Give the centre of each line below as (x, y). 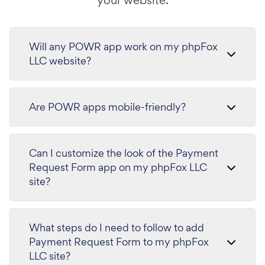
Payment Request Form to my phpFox (119, 242)
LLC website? (60, 61)
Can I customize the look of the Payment (124, 153)
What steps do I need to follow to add (117, 227)
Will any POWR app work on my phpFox (123, 46)
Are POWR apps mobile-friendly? (107, 107)
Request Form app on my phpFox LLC (118, 167)
